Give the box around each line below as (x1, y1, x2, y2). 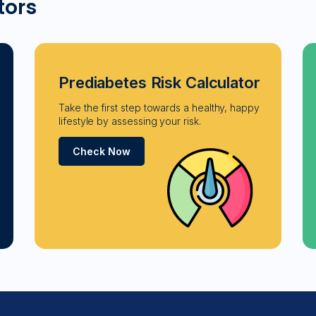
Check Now (73, 145, 130, 157)
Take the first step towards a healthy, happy (59, 101, 260, 114)
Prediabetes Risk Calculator (59, 73, 260, 92)
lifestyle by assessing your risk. (59, 114, 201, 127)
